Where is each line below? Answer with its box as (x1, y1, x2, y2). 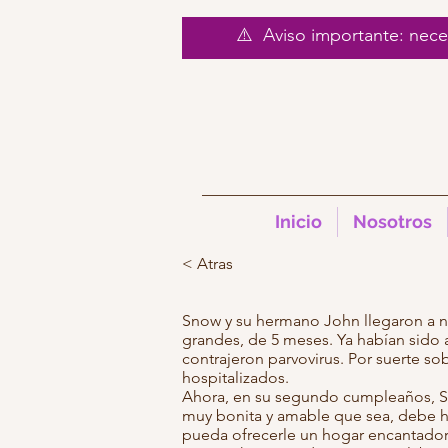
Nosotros (352, 211, 432, 232)
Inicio (274, 211, 322, 232)
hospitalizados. (182, 368, 289, 387)
